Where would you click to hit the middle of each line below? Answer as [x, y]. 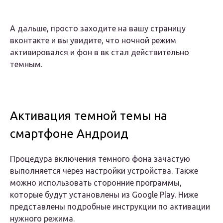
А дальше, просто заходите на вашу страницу [98, 29]
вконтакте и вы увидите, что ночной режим [93, 41]
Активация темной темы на [89, 116]
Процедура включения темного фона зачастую [100, 159]
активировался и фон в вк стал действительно [100, 53]
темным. [26, 64]
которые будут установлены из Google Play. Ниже [104, 195]
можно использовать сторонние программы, [96, 183]
